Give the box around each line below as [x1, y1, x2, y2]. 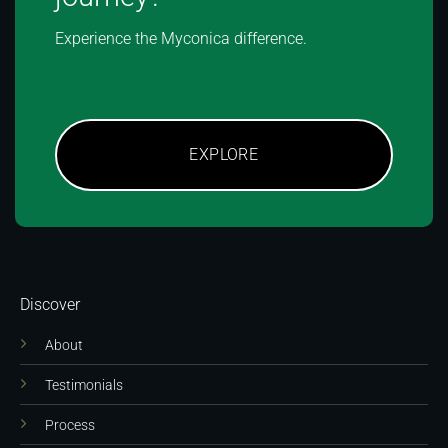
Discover [20, 295, 80, 315]
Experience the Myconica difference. [55, 29, 307, 49]
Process [45, 417, 95, 435]
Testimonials [45, 377, 123, 395]
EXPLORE [189, 145, 259, 165]
